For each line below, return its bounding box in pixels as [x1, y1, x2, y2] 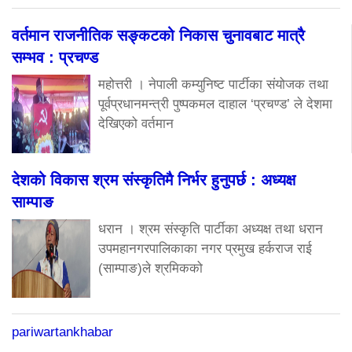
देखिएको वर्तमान [98, 115, 174, 131]
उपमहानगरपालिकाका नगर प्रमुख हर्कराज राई [98, 240, 312, 256]
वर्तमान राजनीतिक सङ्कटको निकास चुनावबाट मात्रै [12, 26, 305, 44]
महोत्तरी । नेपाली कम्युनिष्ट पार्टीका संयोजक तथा [98, 76, 328, 92]
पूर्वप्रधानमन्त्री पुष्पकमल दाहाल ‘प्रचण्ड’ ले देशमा [98, 96, 332, 112]
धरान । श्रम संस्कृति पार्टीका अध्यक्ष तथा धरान [98, 221, 323, 236]
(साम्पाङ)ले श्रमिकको [98, 260, 203, 276]
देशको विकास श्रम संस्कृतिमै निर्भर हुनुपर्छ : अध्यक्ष [12, 170, 295, 189]
